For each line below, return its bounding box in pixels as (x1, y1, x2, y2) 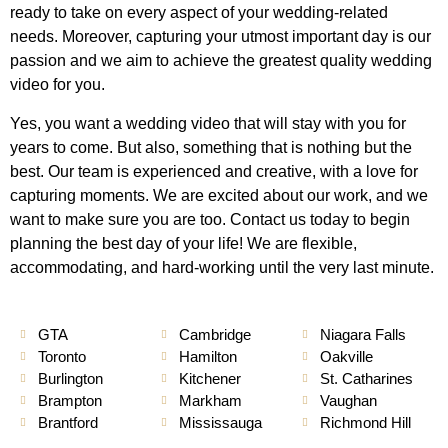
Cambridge (178, 326, 251, 344)
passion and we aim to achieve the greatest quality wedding (10, 52, 432, 70)
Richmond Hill (319, 414, 411, 432)
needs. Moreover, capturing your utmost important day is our (10, 28, 431, 46)
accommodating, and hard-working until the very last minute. (10, 258, 438, 276)
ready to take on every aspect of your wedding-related (10, 4, 388, 22)
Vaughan (319, 392, 377, 410)
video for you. (10, 76, 109, 94)
